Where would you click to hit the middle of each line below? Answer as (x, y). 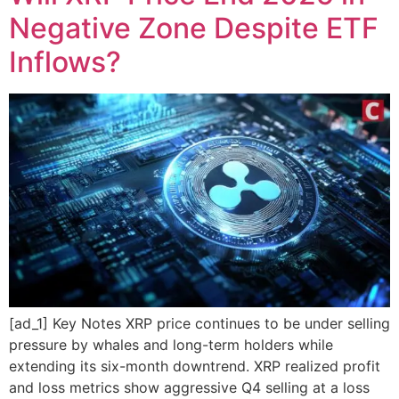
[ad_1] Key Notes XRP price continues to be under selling (199, 324)
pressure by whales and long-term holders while (171, 345)
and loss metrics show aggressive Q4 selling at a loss (189, 388)
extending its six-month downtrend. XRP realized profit (195, 366)
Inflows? (65, 61)
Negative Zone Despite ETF (194, 28)
